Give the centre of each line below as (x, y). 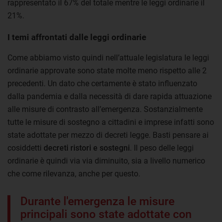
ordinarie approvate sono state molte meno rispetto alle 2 (107, 70)
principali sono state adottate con (106, 214)
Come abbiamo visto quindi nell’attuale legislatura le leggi (108, 57)
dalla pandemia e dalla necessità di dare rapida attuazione (110, 96)
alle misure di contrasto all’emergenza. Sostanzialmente (105, 109)
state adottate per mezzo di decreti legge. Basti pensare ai (108, 135)
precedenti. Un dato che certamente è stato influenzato (102, 83)
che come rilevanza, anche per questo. (74, 173)
